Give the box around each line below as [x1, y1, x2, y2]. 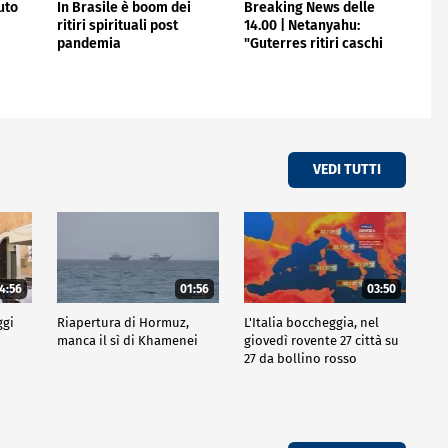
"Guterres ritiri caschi [243, 34, 383, 52]
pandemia [56, 34, 121, 52]
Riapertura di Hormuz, [56, 314, 189, 330]
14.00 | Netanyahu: [243, 16, 360, 34]
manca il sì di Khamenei [56, 332, 198, 348]
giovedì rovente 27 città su [243, 332, 399, 348]
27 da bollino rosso [243, 350, 357, 366]
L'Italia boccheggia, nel [243, 314, 379, 330]
